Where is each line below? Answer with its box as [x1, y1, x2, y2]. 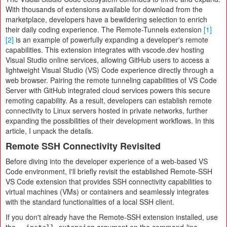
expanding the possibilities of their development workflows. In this [6, 116, 214, 126]
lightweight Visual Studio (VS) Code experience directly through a [6, 65, 214, 75]
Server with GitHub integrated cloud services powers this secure [6, 85, 210, 96]
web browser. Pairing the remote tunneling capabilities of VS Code [6, 75, 217, 86]
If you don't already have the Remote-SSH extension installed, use [6, 212, 218, 222]
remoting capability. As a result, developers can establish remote [6, 95, 212, 106]
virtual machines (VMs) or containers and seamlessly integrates [6, 186, 209, 197]
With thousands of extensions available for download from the [6, 4, 203, 15]
